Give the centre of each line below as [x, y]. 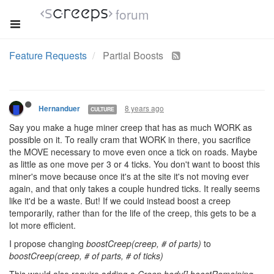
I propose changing [48, 243]
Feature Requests [48, 55]
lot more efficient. [43, 225]
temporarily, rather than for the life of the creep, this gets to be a [133, 213]
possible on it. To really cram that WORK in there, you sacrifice [130, 139]
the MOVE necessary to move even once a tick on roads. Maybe [133, 152]
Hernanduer [59, 109]
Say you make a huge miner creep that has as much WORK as [131, 127]
